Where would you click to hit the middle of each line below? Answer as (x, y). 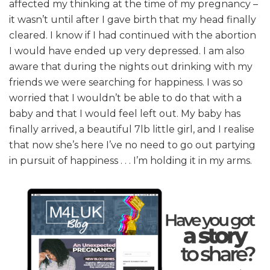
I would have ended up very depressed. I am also (127, 51)
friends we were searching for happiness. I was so (126, 83)
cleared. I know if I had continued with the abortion (133, 36)
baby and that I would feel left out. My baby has (125, 114)
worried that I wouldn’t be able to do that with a (125, 98)
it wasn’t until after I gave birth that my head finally (133, 20)
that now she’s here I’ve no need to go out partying (132, 145)
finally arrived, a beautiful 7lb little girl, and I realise (132, 130)
